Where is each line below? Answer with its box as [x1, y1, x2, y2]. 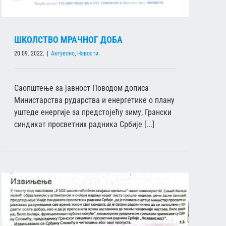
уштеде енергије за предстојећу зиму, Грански [14, 107, 172, 117]
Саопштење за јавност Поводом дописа [14, 83, 149, 93]
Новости [77, 49, 98, 57]
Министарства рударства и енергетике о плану [14, 95, 175, 105]
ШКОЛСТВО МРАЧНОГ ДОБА [14, 34, 123, 45]
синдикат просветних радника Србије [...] [14, 119, 154, 129]
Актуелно [51, 49, 75, 57]
